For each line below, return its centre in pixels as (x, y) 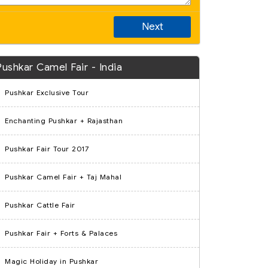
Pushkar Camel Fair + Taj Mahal (63, 177)
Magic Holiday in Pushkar (51, 261)
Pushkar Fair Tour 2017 (47, 149)
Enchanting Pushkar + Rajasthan (64, 121)
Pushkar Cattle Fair (40, 205)
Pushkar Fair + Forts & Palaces (61, 233)
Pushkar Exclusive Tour (47, 92)
